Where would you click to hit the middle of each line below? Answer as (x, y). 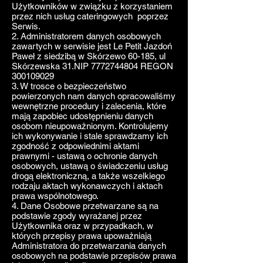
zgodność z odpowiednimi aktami (75, 146)
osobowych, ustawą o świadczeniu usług (90, 166)
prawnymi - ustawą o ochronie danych (85, 156)
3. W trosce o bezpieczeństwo (69, 86)
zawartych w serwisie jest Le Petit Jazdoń (92, 46)
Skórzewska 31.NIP (51, 66)
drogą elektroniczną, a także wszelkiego (88, 176)
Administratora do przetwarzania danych (89, 246)
